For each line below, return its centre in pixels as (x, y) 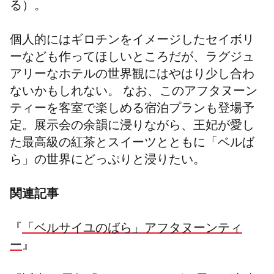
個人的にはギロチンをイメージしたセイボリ (132, 42)
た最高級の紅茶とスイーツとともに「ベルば (132, 144)
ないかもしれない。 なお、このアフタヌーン (134, 93)
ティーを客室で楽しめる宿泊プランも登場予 (132, 110)
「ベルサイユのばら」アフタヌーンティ (132, 230)
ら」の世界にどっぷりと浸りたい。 (108, 161)
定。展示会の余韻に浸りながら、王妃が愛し (132, 127)
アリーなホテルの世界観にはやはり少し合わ (132, 76)
